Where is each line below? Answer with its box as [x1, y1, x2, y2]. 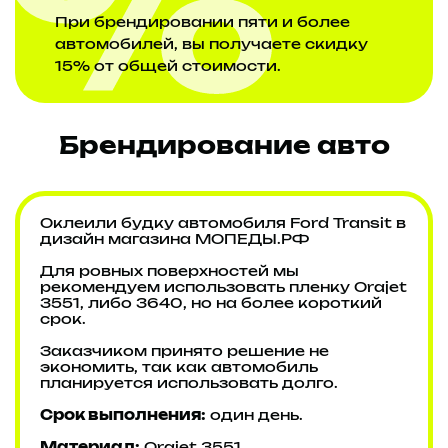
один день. [206, 409, 303, 424]
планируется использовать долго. [40, 377, 338, 392]
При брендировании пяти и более [55, 16, 350, 31]
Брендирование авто [58, 135, 390, 160]
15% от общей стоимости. [55, 60, 281, 75]
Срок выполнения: [40, 409, 206, 424]
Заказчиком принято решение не [40, 345, 329, 360]
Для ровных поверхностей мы [40, 265, 299, 280]
